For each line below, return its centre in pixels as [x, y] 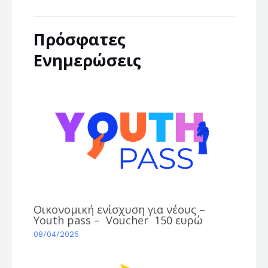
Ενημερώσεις [88, 60]
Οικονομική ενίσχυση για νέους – [120, 209]
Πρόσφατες [80, 39]
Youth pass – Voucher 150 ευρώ [118, 220]
